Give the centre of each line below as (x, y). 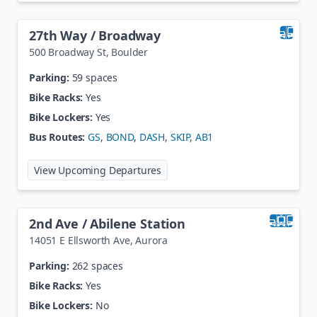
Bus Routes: (57, 137)
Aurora (151, 240)
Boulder (130, 52)
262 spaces (97, 266)
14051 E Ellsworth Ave (80, 240)
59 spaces (95, 77)
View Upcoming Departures (98, 170)
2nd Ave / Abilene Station (107, 224)
